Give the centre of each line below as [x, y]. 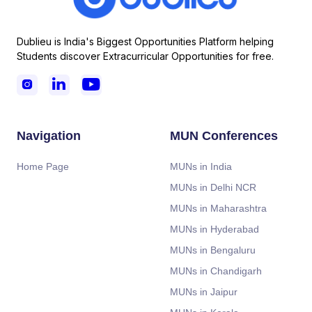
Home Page [42, 166]
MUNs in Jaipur [204, 291]
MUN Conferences [224, 135]
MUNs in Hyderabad [214, 229]
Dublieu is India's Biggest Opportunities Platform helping [145, 41]
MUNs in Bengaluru [213, 250]
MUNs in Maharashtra [218, 208]
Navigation [48, 135]
